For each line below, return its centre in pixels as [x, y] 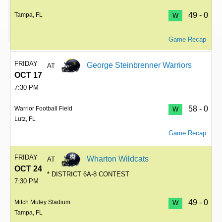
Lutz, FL [25, 119]
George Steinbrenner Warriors [139, 65]
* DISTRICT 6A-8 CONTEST [88, 174]
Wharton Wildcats [118, 159]
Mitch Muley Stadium [42, 202]
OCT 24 [28, 169]
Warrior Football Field [43, 108]
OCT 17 [28, 75]
